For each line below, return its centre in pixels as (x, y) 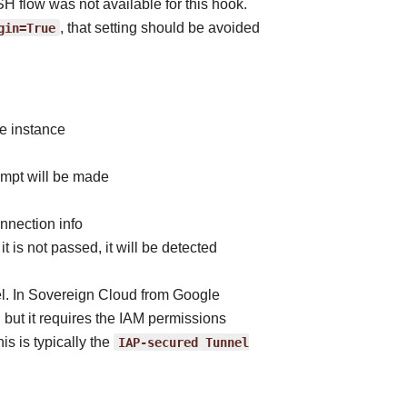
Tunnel (227, 342)
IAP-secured (158, 342)
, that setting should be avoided (160, 28)
